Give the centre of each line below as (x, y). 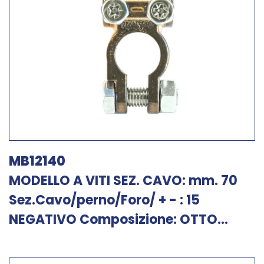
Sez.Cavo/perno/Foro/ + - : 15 (104, 200)
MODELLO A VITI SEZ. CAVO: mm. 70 (123, 181)
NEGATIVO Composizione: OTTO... (118, 220)
